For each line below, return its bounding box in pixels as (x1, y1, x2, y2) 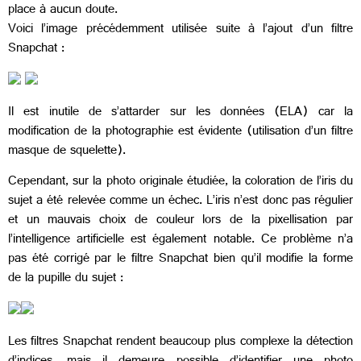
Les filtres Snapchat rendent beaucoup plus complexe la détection (8, 330, 353, 356)
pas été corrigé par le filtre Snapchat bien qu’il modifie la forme (8, 247, 353, 273)
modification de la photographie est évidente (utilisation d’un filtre (8, 119, 353, 145)
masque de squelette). (8, 139, 126, 164)
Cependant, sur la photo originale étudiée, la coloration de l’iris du (8, 170, 353, 196)
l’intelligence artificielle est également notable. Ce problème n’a (8, 228, 353, 254)
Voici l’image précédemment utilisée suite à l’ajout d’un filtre (8, 18, 353, 44)
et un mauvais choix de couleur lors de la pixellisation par (8, 209, 353, 234)
